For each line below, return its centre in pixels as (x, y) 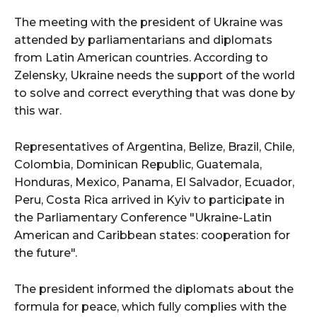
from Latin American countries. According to (141, 58)
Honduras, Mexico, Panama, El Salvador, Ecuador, (154, 183)
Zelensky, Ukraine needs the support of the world (155, 76)
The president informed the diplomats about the (154, 289)
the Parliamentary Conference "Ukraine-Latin (143, 218)
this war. (38, 111)
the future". (46, 253)
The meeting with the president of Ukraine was (149, 23)
